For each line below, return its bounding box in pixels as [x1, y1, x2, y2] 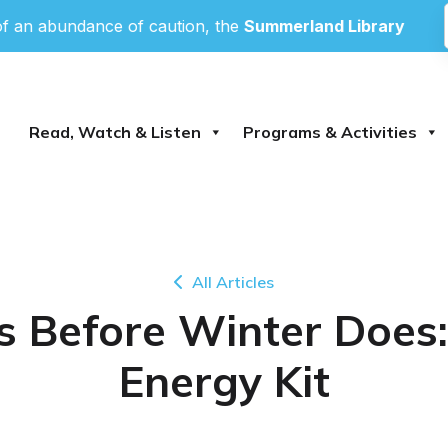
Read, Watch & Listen [28, 122, 201, 142]
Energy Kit [118, 353, 330, 408]
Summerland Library [207, 16, 369, 36]
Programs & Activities [242, 122, 417, 142]
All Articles [192, 271, 274, 292]
